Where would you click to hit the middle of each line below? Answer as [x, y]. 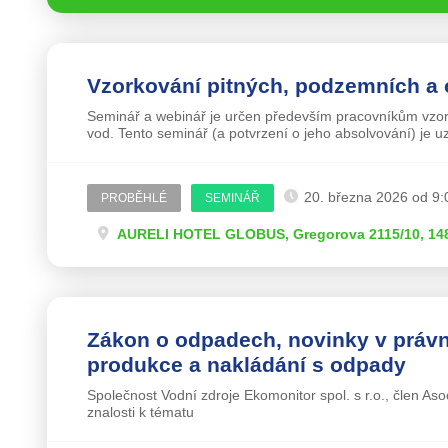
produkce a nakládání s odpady [246, 364]
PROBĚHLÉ [133, 197]
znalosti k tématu [140, 411]
